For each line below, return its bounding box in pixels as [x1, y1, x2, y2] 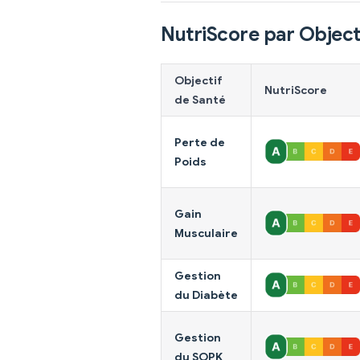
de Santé [174, 92, 226, 107]
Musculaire [174, 225, 238, 240]
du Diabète [174, 287, 238, 302]
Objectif [174, 72, 223, 88]
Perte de [174, 134, 225, 149]
